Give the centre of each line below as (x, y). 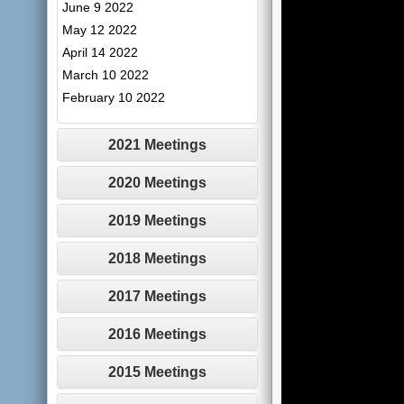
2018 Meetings (157, 258)
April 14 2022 (101, 52)
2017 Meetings (157, 296)
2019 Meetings (157, 220)
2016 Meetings (157, 334)
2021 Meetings (157, 145)
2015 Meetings (157, 372)
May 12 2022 (100, 30)
